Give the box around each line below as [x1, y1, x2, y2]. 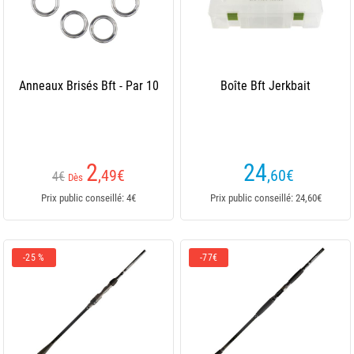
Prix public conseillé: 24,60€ [209, 192, 322, 204]
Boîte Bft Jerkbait [220, 78, 311, 93]
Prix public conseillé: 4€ [41, 192, 136, 204]
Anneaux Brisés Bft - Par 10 [18, 78, 159, 93]
